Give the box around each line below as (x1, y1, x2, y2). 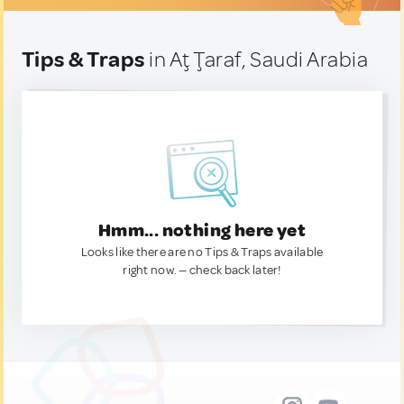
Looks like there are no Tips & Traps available (80, 244, 324, 260)
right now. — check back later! (123, 262, 281, 278)
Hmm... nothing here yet (97, 219, 307, 242)
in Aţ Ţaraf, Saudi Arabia (144, 46, 369, 73)
